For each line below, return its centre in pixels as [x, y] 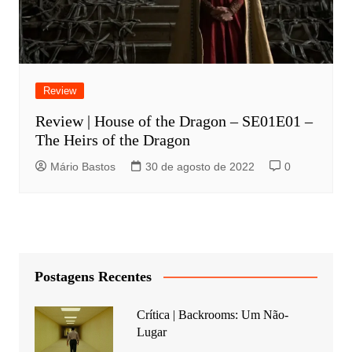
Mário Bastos [82, 166]
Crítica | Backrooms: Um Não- [212, 314]
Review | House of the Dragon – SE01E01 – [174, 121]
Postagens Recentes [93, 276]
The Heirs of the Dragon [112, 139]
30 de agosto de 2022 [200, 166]
